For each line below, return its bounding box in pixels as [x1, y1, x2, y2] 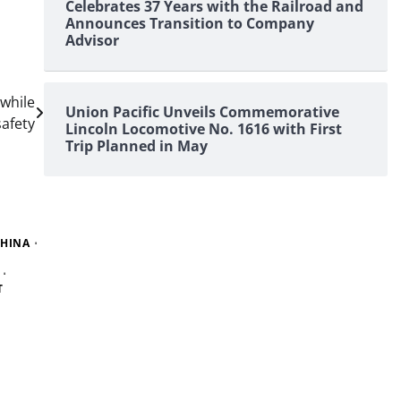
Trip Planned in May [64, 136, 208, 156]
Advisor [64, 30, 119, 50]
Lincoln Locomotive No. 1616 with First [64, 119, 342, 139]
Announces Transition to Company [64, 13, 314, 33]
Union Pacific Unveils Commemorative [64, 102, 339, 122]
